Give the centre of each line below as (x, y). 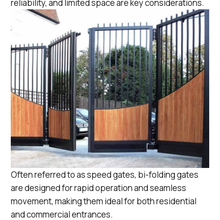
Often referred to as (49, 174)
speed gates (111, 174)
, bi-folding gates (166, 174)
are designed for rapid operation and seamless (98, 188)
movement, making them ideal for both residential (104, 201)
